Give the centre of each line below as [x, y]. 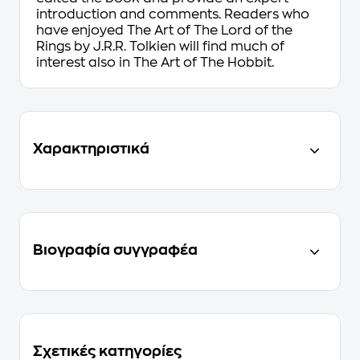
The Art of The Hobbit [202, 63]
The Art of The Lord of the [210, 31]
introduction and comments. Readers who [173, 14]
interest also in [85, 63]
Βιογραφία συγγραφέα [115, 250]
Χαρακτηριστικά [91, 149]
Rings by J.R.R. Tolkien [106, 47]
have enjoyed [82, 31]
